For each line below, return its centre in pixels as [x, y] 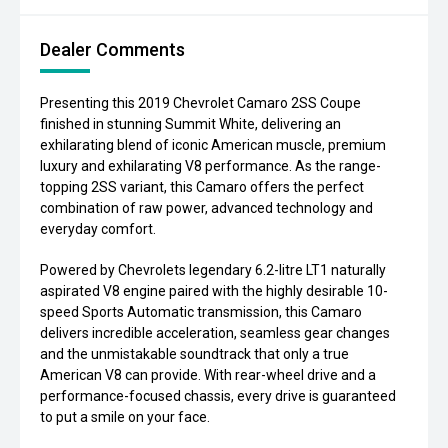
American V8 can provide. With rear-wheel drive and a [208, 375]
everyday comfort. [98, 229]
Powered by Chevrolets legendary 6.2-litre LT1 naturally [213, 270]
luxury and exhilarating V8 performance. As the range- [210, 166]
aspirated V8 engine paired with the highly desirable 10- [214, 291]
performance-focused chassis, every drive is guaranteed [218, 396]
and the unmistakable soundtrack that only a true [194, 354]
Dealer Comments [112, 50]
